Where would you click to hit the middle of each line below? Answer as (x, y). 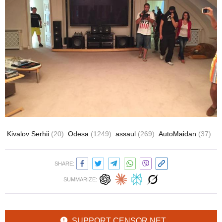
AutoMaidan (178, 134)
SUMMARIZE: (80, 179)
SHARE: (64, 163)
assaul (127, 134)
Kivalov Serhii (29, 134)
